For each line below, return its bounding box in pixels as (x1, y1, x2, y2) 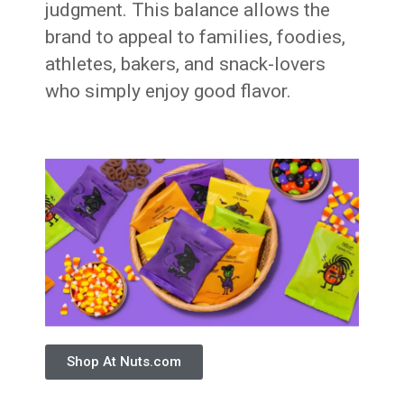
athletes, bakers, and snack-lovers (45, 53, 326, 75)
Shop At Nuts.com (67, 353, 182, 371)
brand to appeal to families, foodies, (45, 26, 346, 48)
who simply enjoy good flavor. (45, 80, 292, 102)
